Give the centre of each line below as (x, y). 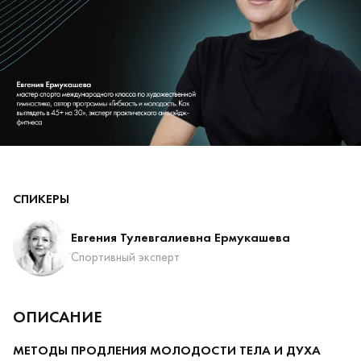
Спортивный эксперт (125, 257)
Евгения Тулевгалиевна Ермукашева (180, 237)
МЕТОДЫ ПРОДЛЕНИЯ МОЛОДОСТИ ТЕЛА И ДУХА (167, 350)
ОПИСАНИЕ (58, 317)
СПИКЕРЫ (41, 199)
